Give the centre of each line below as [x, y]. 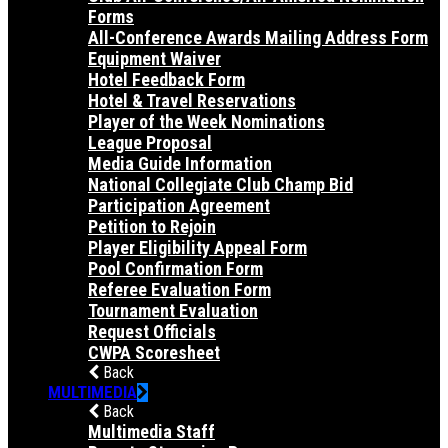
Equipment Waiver [154, 58]
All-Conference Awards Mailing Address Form [258, 37]
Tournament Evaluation [173, 310]
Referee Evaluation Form [179, 289]
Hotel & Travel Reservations [192, 100]
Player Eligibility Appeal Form [197, 247]
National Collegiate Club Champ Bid [220, 184]
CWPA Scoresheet [154, 352]
